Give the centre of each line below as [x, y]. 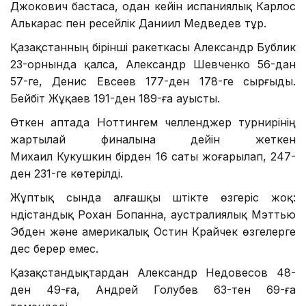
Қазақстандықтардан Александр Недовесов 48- [153, 272]
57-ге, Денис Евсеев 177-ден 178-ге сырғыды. [153, 81]
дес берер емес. [54, 248]
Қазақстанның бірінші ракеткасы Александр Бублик [153, 47]
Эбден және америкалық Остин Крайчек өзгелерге [153, 231]
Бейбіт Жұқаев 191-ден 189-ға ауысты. [115, 98]
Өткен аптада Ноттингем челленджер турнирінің [153, 122]
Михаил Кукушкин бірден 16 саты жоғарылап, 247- [153, 156]
